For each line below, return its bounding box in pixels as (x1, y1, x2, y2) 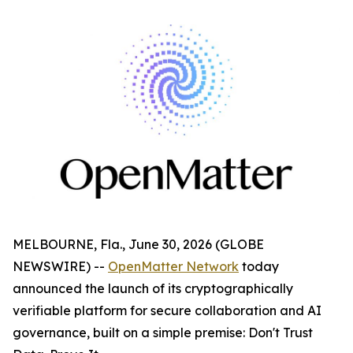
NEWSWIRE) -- (13, 258, 108, 274)
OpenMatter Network (108, 258, 239, 274)
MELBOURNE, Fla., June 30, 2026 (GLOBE (13, 236, 264, 252)
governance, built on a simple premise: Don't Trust (13, 324, 313, 340)
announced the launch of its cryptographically (13, 280, 293, 296)
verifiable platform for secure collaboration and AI (13, 302, 321, 318)
